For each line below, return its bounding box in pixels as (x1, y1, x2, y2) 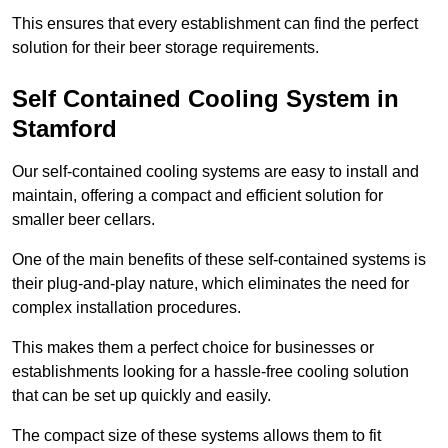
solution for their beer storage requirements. (12, 38, 319, 56)
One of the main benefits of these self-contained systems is (12, 250, 426, 268)
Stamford (12, 114, 117, 142)
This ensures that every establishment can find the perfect (12, 14, 418, 32)
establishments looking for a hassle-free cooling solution (12, 362, 409, 380)
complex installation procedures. (12, 298, 241, 316)
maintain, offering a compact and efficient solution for (12, 186, 383, 204)
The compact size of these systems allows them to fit (12, 426, 381, 444)
